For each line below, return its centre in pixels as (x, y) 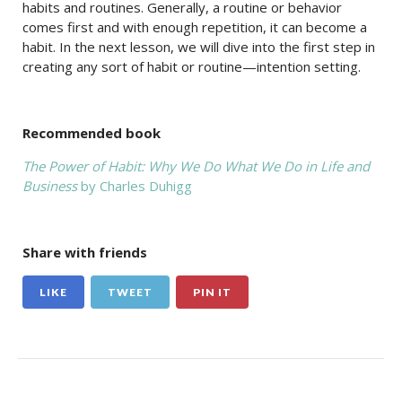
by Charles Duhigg (135, 186)
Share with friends (85, 252)
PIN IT (212, 292)
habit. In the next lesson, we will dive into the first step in (199, 47)
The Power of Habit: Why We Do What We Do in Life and (196, 166)
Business (50, 186)
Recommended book (92, 133)
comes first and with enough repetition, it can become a (195, 27)
